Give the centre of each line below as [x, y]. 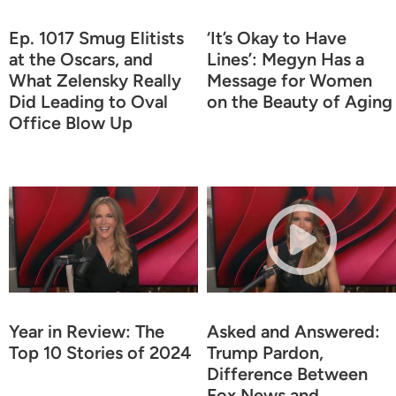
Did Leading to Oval [88, 101]
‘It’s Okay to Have [277, 38]
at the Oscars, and [81, 59]
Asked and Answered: [293, 331]
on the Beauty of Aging [300, 101]
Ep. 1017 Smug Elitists [96, 38]
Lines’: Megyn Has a [286, 59]
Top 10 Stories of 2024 [100, 352]
